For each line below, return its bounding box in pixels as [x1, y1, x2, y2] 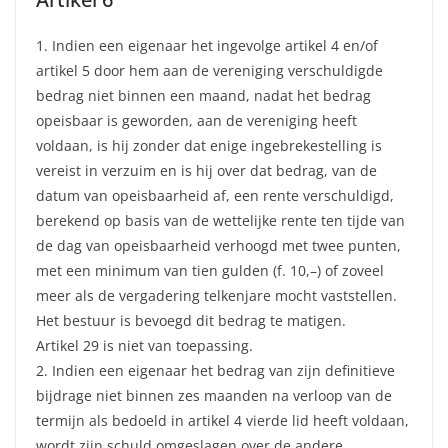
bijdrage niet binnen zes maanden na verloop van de [36, 386, 392, 406]
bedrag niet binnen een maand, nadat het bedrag [36, 86, 371, 106]
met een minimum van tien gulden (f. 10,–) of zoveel [36, 261, 384, 281]
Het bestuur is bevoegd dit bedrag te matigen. [36, 311, 346, 331]
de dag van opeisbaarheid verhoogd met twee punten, [36, 236, 401, 256]
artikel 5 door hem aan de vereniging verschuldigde [36, 61, 383, 81]
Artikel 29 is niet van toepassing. [36, 336, 253, 356]
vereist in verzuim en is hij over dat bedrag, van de [36, 161, 377, 181]
